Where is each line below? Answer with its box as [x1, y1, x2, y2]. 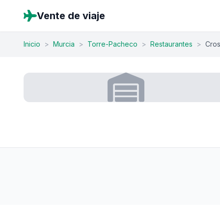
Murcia [53, 40, 75, 48]
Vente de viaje [37, 10, 105, 22]
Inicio [24, 40, 40, 48]
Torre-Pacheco [87, 40, 137, 48]
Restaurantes [150, 40, 192, 48]
